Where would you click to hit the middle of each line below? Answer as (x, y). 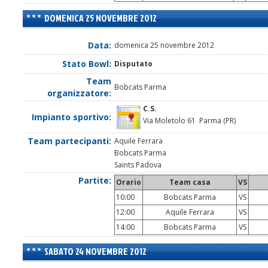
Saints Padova (138, 165)
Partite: (95, 181)
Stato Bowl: (87, 64)
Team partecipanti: (69, 141)
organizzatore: (79, 93)
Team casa (190, 182)
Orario (129, 182)
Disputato (133, 64)
